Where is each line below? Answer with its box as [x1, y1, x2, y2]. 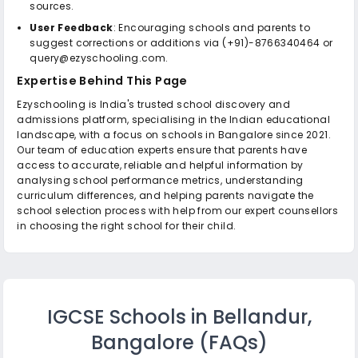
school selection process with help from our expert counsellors [17, 203, 339, 217]
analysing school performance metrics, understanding [17, 173, 304, 187]
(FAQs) [193, 328, 268, 356]
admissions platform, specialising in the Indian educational [17, 112, 331, 126]
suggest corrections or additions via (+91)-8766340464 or [30, 35, 333, 50]
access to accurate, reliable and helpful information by [17, 157, 304, 172]
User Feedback [30, 20, 113, 34]
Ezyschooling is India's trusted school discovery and [17, 97, 291, 111]
